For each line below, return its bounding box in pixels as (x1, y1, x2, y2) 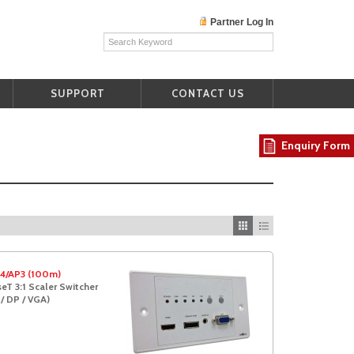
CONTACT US (171, 87, 244, 100)
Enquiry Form (281, 138, 350, 153)
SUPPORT (51, 87, 105, 100)
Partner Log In (210, 17, 273, 28)
